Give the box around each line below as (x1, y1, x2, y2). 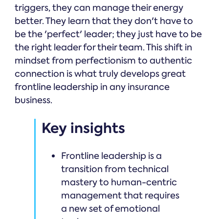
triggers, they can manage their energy (15, 2, 183, 14)
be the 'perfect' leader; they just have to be (15, 28, 202, 41)
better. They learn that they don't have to (15, 15, 193, 27)
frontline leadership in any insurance (15, 81, 170, 93)
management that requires (61, 190, 179, 202)
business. (15, 94, 52, 107)
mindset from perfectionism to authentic (15, 55, 192, 67)
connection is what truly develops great (15, 68, 186, 80)
